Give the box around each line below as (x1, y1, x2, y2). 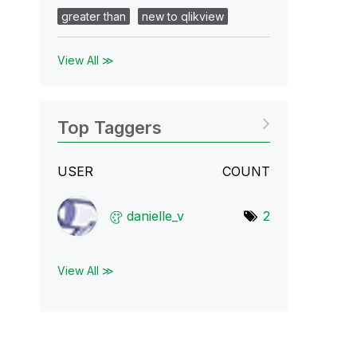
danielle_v (126, 208, 184, 224)
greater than (61, 10, 126, 23)
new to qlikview (141, 10, 224, 23)
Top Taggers (57, 117, 162, 138)
